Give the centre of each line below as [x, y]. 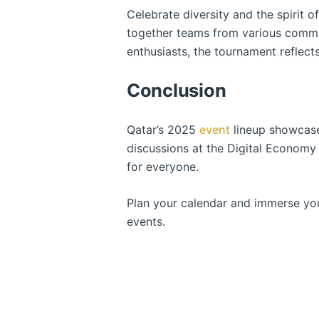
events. [146, 221]
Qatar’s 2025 [163, 129]
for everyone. [163, 166]
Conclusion [177, 90]
